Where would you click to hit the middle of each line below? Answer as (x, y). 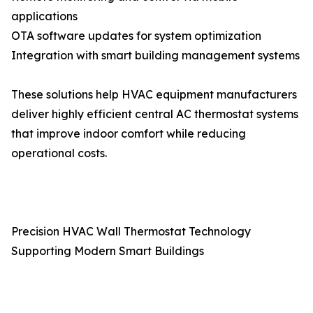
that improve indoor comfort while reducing (129, 133)
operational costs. (59, 153)
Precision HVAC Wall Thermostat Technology (131, 231)
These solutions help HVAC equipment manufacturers (154, 94)
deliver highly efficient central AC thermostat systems (155, 114)
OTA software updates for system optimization (136, 36)
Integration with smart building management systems (155, 55)
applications (44, 16)
